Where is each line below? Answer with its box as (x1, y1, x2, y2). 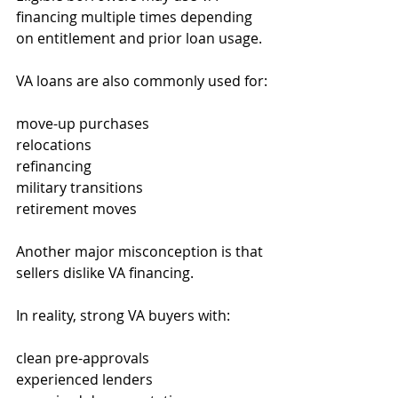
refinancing (16, 156, 92, 176)
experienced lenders (16, 370, 153, 389)
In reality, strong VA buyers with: (16, 306, 230, 325)
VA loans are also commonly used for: (16, 71, 267, 91)
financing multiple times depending (16, 7, 256, 27)
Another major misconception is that (16, 242, 267, 261)
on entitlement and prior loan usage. (16, 28, 262, 48)
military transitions (16, 178, 143, 197)
